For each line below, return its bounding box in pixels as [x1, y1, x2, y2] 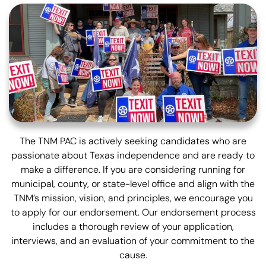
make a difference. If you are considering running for [21, 163, 245, 176]
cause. [119, 248, 147, 261]
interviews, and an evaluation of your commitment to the [11, 234, 255, 247]
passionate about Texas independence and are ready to [11, 148, 255, 161]
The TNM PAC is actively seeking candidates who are [20, 134, 246, 147]
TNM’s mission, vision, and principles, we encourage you [13, 191, 253, 204]
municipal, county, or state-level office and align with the [11, 177, 255, 190]
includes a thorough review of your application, [32, 220, 234, 233]
